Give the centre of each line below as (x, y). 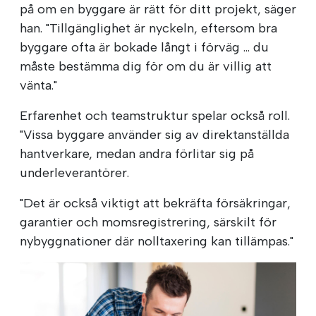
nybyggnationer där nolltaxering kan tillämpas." (157, 242)
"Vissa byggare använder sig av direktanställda (154, 135)
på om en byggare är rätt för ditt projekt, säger (158, 10)
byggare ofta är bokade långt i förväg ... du (144, 48)
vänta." (38, 86)
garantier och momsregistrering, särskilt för (148, 223)
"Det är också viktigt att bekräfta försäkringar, (155, 203)
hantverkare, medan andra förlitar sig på (137, 154)
